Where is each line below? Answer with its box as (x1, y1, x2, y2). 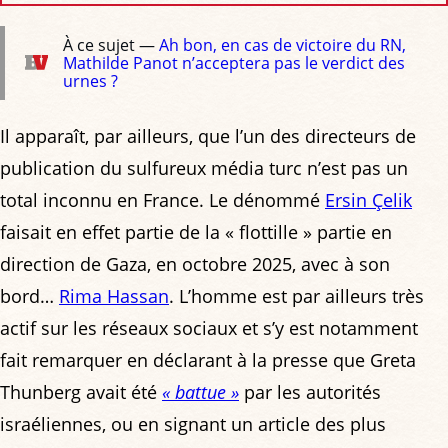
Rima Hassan (59, 283, 169, 308)
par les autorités (239, 379, 381, 404)
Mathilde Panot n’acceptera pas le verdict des (62, 51, 405, 74)
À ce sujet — (62, 33, 159, 56)
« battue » (162, 379, 239, 404)
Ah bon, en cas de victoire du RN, (158, 33, 406, 56)
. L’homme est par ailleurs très (169, 283, 424, 308)
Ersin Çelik (325, 187, 412, 212)
